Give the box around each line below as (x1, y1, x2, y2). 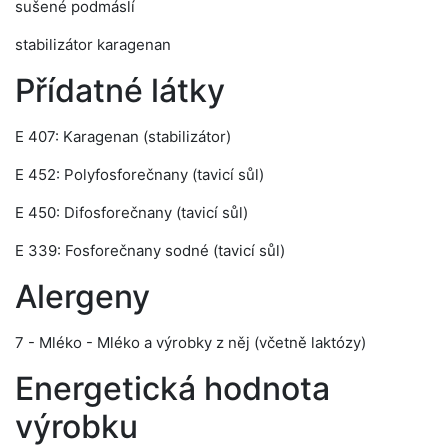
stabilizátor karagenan (15, 35, 171, 54)
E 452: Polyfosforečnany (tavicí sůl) (15, 165, 264, 184)
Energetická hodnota (15, 369, 330, 408)
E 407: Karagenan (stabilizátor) (15, 127, 231, 146)
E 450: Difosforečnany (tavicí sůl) (15, 203, 248, 222)
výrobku (15, 407, 138, 446)
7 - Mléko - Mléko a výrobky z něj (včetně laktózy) (15, 333, 366, 352)
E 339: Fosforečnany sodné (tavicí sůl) (15, 241, 285, 260)
